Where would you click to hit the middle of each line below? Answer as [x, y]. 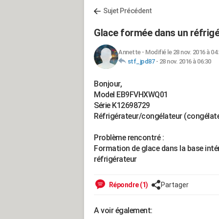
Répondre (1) [128, 185]
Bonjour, [108, 84]
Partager [175, 185]
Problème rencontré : [129, 138]
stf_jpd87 [141, 61]
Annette [130, 52]
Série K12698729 [122, 105]
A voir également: [123, 210]
